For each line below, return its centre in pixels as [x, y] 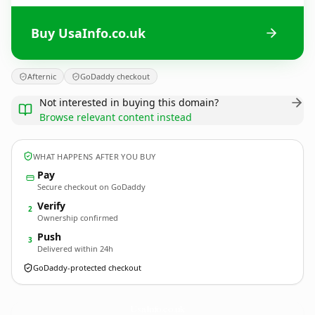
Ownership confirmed [78, 218]
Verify [51, 206]
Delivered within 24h [75, 249]
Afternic [42, 76]
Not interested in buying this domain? [129, 102]
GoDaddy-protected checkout [87, 268]
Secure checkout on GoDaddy [91, 187]
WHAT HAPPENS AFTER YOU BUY [95, 156]
